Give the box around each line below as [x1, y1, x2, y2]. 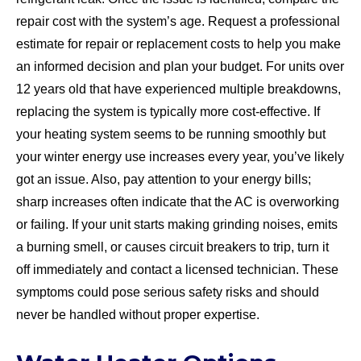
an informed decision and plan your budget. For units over [16, 59, 344, 73]
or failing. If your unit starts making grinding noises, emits [16, 217, 338, 231]
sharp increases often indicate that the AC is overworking [16, 194, 339, 209]
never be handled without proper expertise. [16, 307, 259, 322]
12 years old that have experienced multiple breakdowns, [16, 81, 341, 96]
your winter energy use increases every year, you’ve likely [16, 149, 344, 164]
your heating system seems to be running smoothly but [16, 127, 326, 141]
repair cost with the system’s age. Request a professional [16, 14, 340, 28]
